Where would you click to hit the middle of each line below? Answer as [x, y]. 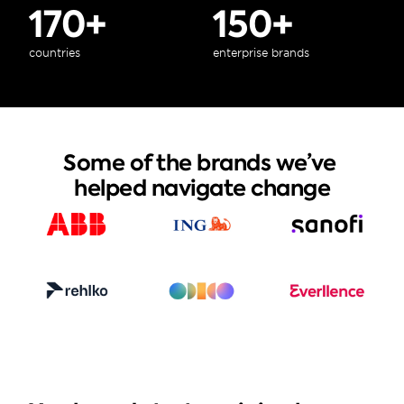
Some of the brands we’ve [200, 163]
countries [55, 53]
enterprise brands [261, 53]
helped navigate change [202, 188]
